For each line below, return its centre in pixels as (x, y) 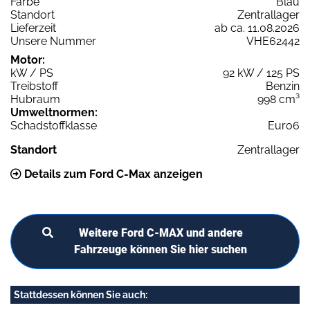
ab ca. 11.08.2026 (257, 28)
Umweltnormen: (54, 112)
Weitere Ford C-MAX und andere (161, 232)
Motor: (28, 60)
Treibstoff (34, 86)
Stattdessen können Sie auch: (81, 294)
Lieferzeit (33, 28)
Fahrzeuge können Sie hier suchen (161, 249)
